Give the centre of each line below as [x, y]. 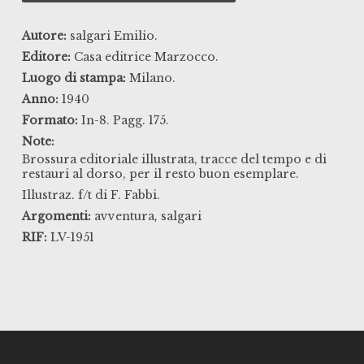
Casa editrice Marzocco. [146, 57]
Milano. [152, 78]
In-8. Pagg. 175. [125, 121]
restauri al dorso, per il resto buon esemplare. [160, 174]
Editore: [46, 57]
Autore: [44, 36]
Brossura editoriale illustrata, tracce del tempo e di [174, 160]
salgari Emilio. [113, 36]
